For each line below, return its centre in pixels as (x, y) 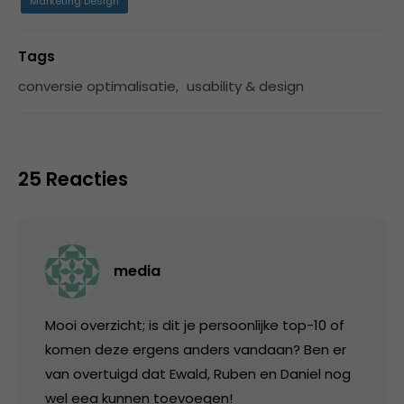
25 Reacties (73, 179)
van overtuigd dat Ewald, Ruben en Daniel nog (198, 373)
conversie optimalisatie (97, 86)
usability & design (245, 86)
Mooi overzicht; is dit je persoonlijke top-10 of (195, 325)
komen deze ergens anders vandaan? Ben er (196, 349)
